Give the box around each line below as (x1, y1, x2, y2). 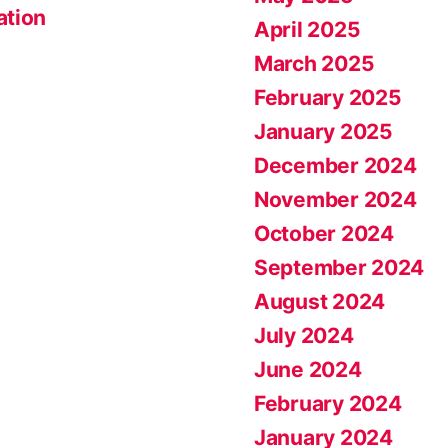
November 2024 (254, 187, 417, 212)
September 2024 (254, 255, 425, 280)
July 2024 (254, 323, 354, 348)
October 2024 (254, 221, 394, 246)
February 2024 (254, 391, 402, 416)
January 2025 (254, 119, 393, 144)
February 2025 (254, 85, 402, 110)
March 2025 (254, 51, 375, 76)
